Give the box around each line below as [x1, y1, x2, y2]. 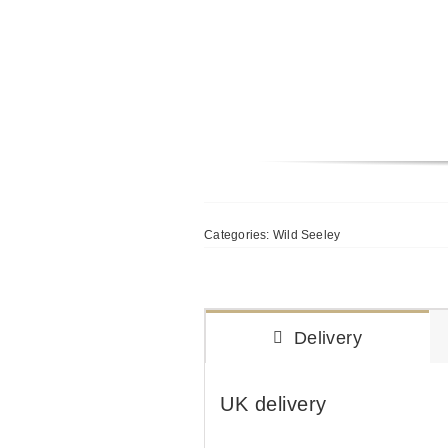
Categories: [204, 228, 273, 243]
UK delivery [220, 393, 327, 416]
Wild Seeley [272, 228, 341, 243]
